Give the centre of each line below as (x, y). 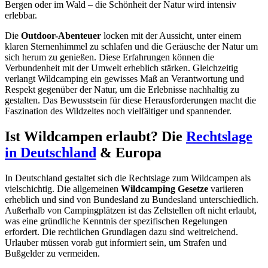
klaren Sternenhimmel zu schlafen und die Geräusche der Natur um (131, 47)
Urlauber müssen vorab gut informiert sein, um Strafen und (116, 242)
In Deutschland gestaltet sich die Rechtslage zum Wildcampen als (128, 178)
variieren (226, 188)
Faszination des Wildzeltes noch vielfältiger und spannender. (118, 111)
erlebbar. (21, 16)
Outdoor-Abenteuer (61, 36)
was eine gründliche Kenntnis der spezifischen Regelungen (116, 221)
